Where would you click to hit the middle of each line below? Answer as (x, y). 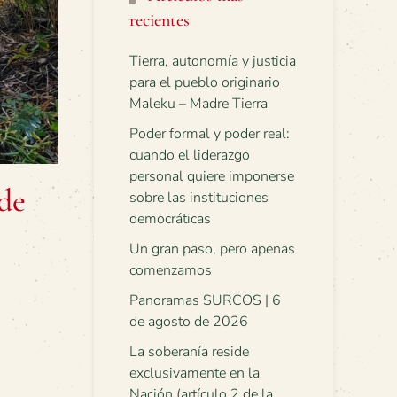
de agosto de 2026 (189, 322)
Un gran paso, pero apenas (212, 249)
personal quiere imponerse (212, 176)
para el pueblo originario (205, 82)
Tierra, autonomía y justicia (213, 61)
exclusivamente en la (195, 373)
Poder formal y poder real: (210, 134)
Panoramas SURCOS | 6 (205, 300)
